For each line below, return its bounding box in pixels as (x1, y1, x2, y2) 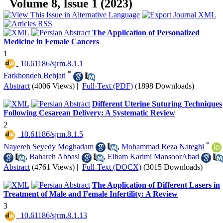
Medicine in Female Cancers (3, 37, 99, 46)
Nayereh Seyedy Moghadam (3, 142, 94, 151)
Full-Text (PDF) (82, 81, 133, 90)
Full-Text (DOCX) (82, 162, 141, 171)
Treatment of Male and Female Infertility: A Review (3, 189, 178, 198)
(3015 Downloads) (143, 162, 203, 171)
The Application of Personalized (92, 28, 200, 37)
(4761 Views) (32, 162, 75, 171)
